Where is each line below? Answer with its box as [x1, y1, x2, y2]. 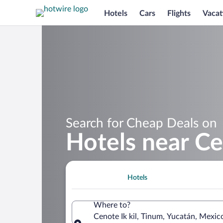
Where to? [94, 201, 130, 209]
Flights [167, 9, 191, 17]
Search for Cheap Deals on [66, 116, 217, 130]
